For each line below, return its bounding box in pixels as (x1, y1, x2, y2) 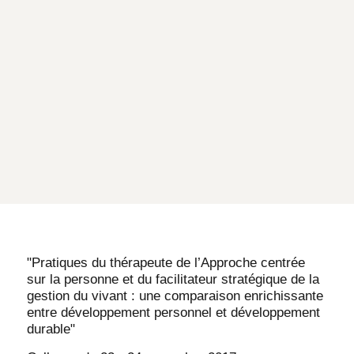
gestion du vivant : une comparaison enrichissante (26, 288, 323, 304)
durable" (26, 322, 75, 337)
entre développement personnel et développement (26, 305, 320, 321)
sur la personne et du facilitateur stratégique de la (26, 272, 319, 288)
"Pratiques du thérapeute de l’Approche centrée (26, 255, 305, 271)
